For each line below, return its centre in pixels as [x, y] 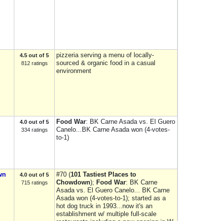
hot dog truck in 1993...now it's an [104, 206]
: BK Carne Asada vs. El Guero [130, 122]
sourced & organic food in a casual [106, 63]
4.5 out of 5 [34, 55]
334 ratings [34, 130]
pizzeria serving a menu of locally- [105, 55]
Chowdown [73, 182]
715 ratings [34, 183]
